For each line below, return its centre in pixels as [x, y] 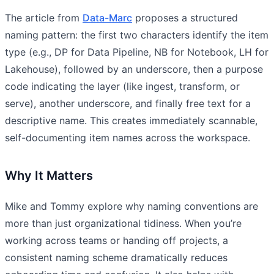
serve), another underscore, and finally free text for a [128, 103]
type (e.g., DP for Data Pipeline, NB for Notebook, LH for [137, 52]
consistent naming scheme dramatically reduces [116, 257]
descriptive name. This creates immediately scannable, [131, 120]
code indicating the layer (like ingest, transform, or [122, 86]
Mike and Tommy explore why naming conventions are [131, 206]
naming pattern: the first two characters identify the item [137, 35]
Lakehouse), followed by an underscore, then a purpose [134, 69]
